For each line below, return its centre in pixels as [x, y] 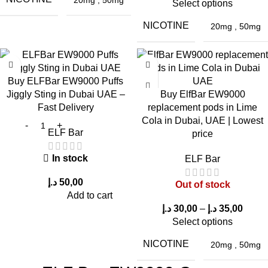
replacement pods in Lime [202, 108]
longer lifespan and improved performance [146, 16]
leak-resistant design [116, 69]
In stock [70, 159]
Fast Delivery [66, 108]
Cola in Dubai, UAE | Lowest [202, 121]
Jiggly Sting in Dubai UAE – [66, 95]
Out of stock [202, 185]
